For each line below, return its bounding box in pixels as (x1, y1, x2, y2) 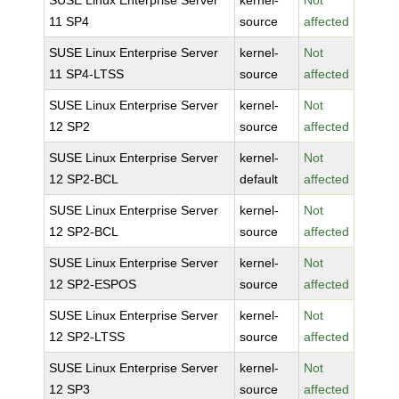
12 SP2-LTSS (49, 330, 126, 344)
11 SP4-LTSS (49, 67, 125, 81)
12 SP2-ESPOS (49, 277, 137, 291)
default (240, 172, 279, 186)
